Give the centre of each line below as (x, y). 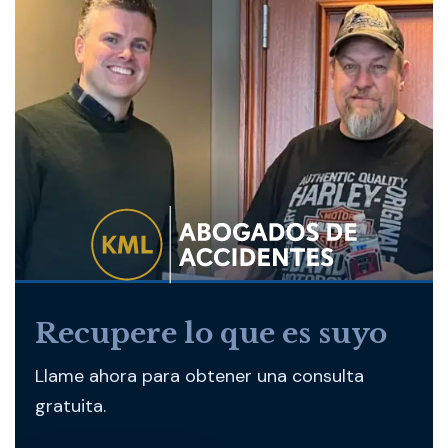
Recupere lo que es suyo (211, 333)
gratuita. (70, 406)
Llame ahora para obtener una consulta (199, 376)
